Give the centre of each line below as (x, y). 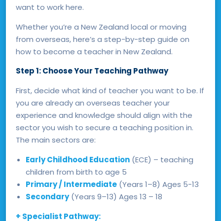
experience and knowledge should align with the (104, 115)
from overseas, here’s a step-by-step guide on (103, 39)
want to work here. (50, 7)
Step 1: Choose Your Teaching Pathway (92, 71)
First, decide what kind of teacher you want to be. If (110, 90)
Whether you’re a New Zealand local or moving (101, 27)
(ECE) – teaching (162, 159)
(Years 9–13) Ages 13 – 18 (116, 196)
